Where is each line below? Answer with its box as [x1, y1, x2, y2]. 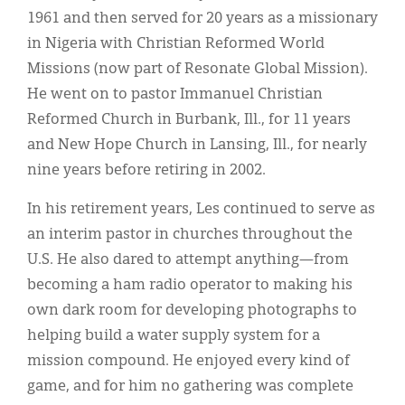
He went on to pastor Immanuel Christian [27, 87, 323, 102]
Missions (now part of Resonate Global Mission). [27, 61, 368, 77]
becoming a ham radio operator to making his [27, 278, 353, 293]
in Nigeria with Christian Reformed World [27, 36, 325, 52]
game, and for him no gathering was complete [27, 379, 353, 394]
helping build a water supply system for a [27, 328, 320, 344]
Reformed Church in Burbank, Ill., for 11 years [27, 112, 351, 127]
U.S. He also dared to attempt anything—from [27, 252, 349, 268]
